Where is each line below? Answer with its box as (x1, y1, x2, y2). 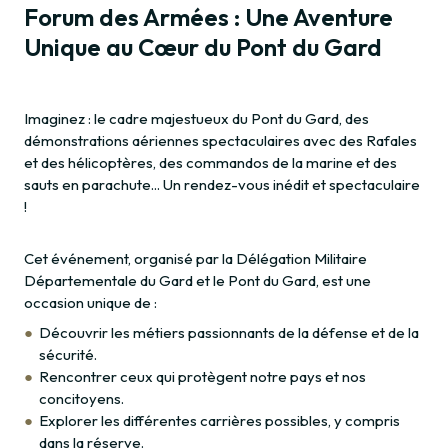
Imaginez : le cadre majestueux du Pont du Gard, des (24, 109, 369, 129)
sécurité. (39, 345, 97, 365)
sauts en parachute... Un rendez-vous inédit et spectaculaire (24, 175, 420, 195)
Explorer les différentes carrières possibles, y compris (39, 411, 400, 431)
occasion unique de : (24, 293, 157, 313)
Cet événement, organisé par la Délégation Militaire (24, 249, 367, 269)
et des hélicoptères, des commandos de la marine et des (24, 153, 397, 173)
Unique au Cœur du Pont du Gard (24, 32, 382, 63)
